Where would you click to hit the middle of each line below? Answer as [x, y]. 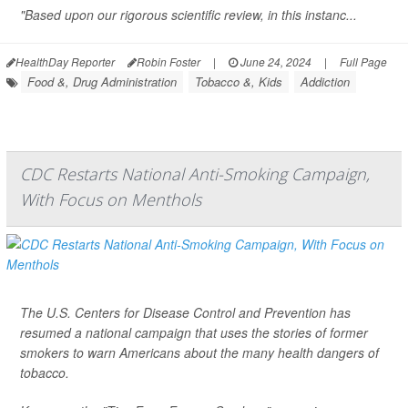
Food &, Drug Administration [102, 82]
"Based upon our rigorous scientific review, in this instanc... [189, 15]
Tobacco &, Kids [239, 82]
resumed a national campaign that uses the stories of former [194, 333]
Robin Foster [168, 62]
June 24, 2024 [275, 62]
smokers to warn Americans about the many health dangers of [199, 353]
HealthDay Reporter [65, 62]
